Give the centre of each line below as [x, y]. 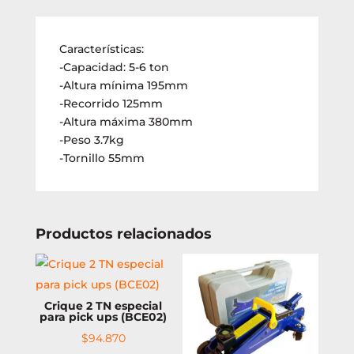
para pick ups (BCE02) [104, 316]
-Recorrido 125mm [111, 103]
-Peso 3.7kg [91, 139]
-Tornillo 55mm [102, 158]
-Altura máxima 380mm [126, 121]
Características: [101, 49]
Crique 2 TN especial [104, 305]
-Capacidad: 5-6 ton [114, 67]
